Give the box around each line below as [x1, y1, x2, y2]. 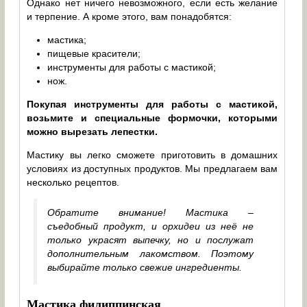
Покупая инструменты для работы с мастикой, [27, 98, 278, 110]
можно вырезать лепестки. [27, 125, 158, 137]
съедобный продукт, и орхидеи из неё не [47, 220, 254, 232]
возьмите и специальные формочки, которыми [27, 112, 278, 123]
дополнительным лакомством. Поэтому [47, 247, 254, 259]
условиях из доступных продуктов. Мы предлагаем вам [27, 162, 278, 174]
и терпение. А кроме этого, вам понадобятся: [27, 10, 232, 22]
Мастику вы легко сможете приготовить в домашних [27, 149, 278, 160]
